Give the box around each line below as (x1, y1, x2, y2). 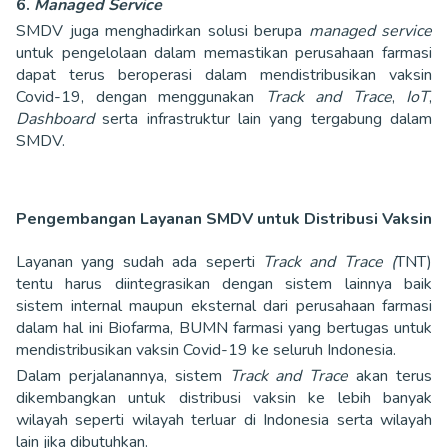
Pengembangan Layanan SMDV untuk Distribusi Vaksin (16, 207, 432, 230)
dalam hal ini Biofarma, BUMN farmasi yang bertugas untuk (16, 316, 432, 339)
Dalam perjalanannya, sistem (16, 364, 230, 387)
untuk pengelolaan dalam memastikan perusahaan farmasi (16, 41, 432, 64)
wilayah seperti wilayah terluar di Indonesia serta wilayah (16, 408, 432, 431)
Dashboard (16, 107, 94, 130)
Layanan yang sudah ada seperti (16, 250, 263, 273)
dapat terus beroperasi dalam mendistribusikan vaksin (16, 63, 432, 86)
